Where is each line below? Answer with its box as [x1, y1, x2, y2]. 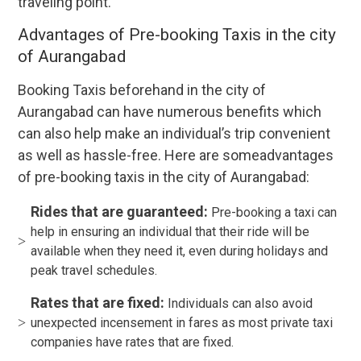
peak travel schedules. [31, 263, 158, 279]
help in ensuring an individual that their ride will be [31, 224, 310, 240]
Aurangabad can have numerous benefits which [18, 103, 322, 121]
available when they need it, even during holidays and [31, 243, 329, 259]
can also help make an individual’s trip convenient [18, 125, 331, 143]
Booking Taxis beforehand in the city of [18, 81, 267, 99]
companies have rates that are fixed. [31, 334, 234, 351]
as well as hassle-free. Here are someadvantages [18, 147, 334, 164]
